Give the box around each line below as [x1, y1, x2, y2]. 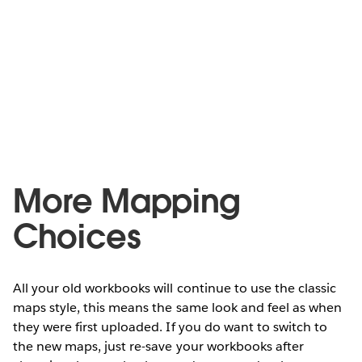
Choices [13, 215, 141, 258]
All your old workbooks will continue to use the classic [13, 279, 337, 297]
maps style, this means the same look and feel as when [13, 298, 343, 316]
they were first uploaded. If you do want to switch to [13, 318, 328, 335]
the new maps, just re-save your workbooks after [13, 337, 304, 355]
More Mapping [13, 179, 241, 222]
